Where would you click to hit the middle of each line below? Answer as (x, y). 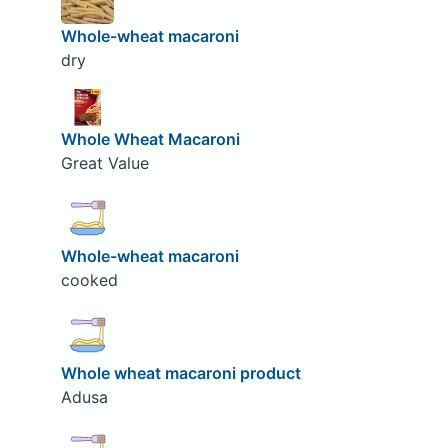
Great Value (104, 163)
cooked (89, 279)
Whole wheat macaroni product (180, 372)
